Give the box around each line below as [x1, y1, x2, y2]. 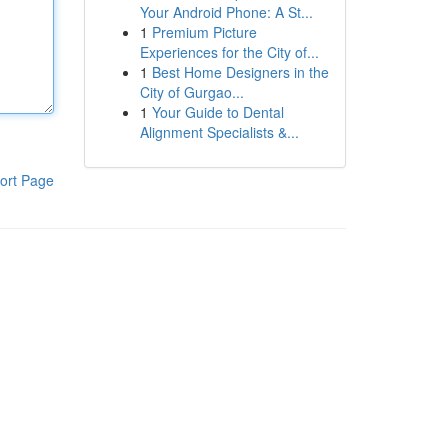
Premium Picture [151, 22, 257, 42]
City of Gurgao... [139, 82, 244, 102]
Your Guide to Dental [151, 102, 284, 122]
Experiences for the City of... [139, 42, 319, 62]
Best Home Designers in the [151, 62, 329, 82]
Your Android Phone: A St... [139, 2, 313, 22]
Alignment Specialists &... [139, 122, 299, 142]
